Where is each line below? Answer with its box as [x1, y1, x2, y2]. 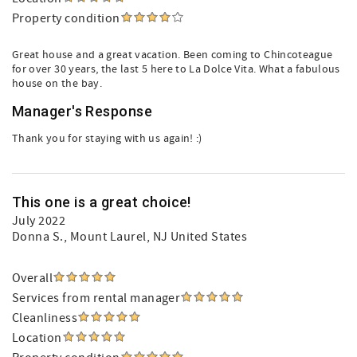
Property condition [12, 10, 120, 26]
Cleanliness [12, 310, 78, 326]
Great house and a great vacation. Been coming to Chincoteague [12, 48, 333, 62]
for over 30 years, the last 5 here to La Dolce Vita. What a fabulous [12, 62, 340, 76]
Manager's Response [12, 103, 153, 120]
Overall [12, 270, 53, 286]
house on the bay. [12, 76, 102, 91]
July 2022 [12, 213, 66, 229]
